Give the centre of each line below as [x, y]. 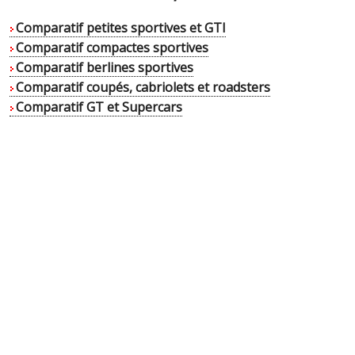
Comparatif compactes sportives [112, 48]
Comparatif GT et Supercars [99, 107]
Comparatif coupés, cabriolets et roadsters [143, 88]
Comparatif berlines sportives [105, 68]
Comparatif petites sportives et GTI [121, 28]
